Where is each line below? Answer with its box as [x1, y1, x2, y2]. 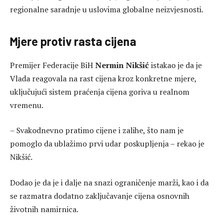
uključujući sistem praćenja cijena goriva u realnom [10, 86, 189, 97]
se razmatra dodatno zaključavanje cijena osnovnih [10, 190, 189, 201]
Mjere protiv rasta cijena [10, 34, 136, 48]
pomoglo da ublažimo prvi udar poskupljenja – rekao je [10, 138, 204, 149]
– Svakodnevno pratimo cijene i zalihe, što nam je [10, 125, 184, 136]
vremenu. [10, 99, 43, 110]
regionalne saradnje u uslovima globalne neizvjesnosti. [10, 4, 203, 15]
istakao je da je [149, 59, 202, 71]
